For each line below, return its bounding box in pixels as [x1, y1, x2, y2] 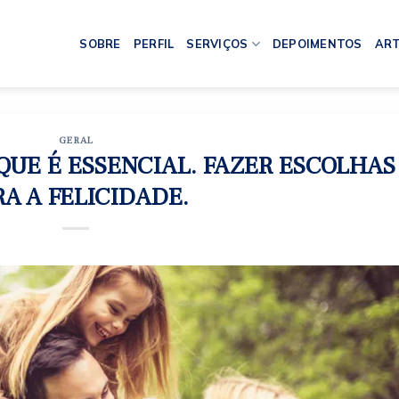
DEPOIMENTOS [272, 37, 362, 51]
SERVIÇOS [186, 37, 248, 51]
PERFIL [133, 37, 175, 51]
